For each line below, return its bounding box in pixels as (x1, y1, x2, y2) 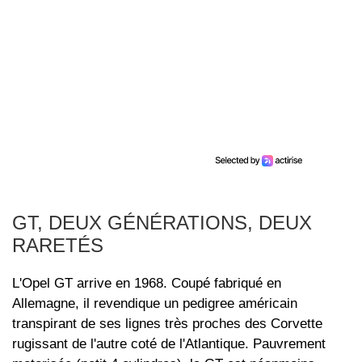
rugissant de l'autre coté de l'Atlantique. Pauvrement (12, 336, 326, 352)
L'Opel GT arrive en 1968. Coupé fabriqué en (12, 276, 281, 292)
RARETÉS (12, 234, 103, 257)
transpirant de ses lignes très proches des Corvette (12, 316, 322, 332)
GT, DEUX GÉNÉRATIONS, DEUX (12, 212, 312, 234)
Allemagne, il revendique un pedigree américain (12, 296, 297, 312)
